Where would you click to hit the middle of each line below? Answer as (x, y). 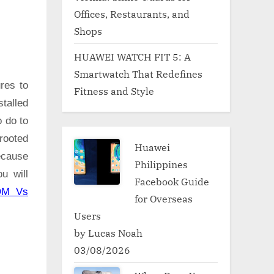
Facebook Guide (172, 181)
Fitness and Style (114, 91)
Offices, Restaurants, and (132, 13)
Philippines (161, 164)
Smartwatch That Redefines (138, 73)
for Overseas (164, 198)
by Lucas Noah (108, 232)
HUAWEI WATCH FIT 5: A (132, 56)
